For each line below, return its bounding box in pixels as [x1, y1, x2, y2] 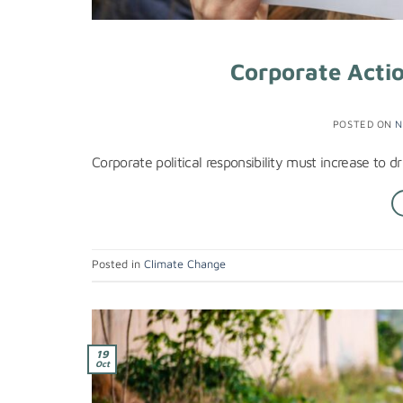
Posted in [92, 256, 144, 271]
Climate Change [144, 256, 226, 271]
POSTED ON [332, 117, 396, 130]
